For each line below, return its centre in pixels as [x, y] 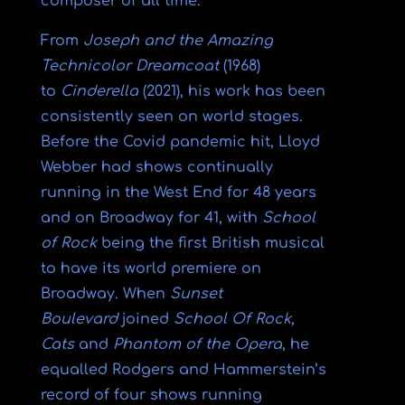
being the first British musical [210, 243]
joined [145, 319]
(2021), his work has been [231, 91]
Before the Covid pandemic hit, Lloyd [180, 142]
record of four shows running [151, 395]
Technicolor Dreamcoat [129, 66]
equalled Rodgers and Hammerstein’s [183, 370]
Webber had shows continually [156, 167]
